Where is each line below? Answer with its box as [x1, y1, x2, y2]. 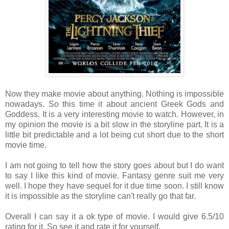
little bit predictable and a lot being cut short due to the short [5, 130, 224, 139]
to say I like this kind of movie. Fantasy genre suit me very [5, 171, 224, 180]
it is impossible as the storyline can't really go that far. [5, 191, 196, 200]
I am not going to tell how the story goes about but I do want [5, 161, 224, 170]
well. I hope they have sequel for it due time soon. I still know [5, 181, 224, 190]
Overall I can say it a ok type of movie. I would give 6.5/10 [5, 212, 224, 221]
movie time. [5, 140, 47, 149]
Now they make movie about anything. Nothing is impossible [5, 89, 224, 98]
